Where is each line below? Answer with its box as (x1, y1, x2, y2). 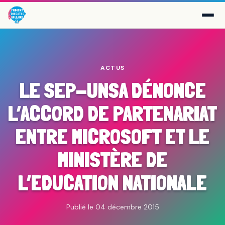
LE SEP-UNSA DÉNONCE (19, 78, 206, 103)
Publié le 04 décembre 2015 (66, 202, 159, 211)
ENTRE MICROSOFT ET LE (16, 124, 209, 149)
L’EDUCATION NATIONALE (18, 170, 207, 195)
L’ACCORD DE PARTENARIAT (8, 101, 217, 126)
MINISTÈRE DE (58, 147, 167, 172)
